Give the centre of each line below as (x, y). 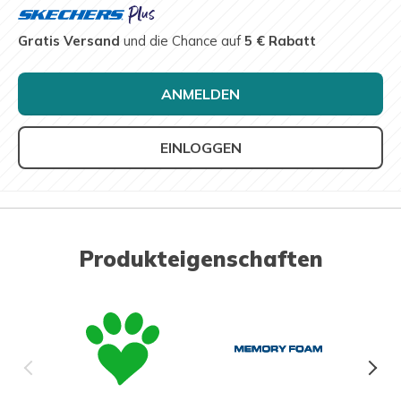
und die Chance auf (182, 41)
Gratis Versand (69, 41)
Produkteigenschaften (200, 259)
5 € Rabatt (280, 41)
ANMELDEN (200, 94)
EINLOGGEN (200, 148)
